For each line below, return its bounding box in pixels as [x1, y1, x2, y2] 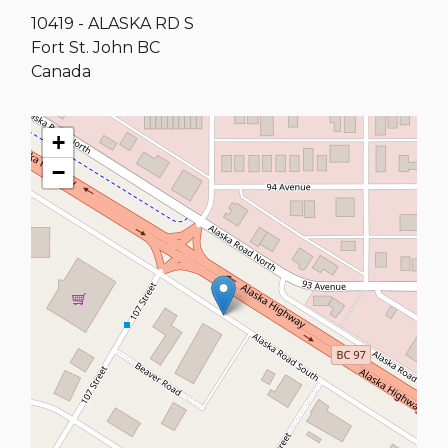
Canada [31, 62, 92, 81]
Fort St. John [31, 38, 134, 57]
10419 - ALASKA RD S [31, 14, 195, 33]
